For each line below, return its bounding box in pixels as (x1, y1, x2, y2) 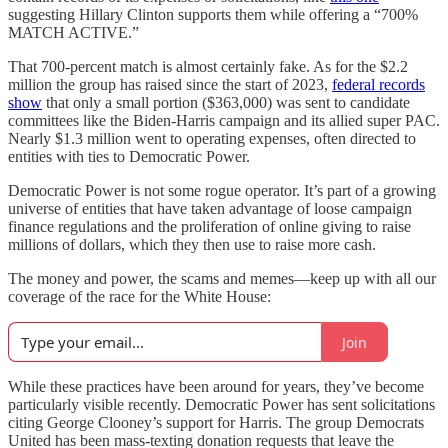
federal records (332, 76, 425, 93)
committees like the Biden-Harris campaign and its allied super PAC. (8, 112, 440, 129)
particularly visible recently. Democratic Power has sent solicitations (8, 396, 435, 413)
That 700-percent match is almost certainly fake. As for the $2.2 (8, 58, 408, 75)
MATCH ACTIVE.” (8, 24, 139, 41)
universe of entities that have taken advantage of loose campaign (8, 200, 412, 217)
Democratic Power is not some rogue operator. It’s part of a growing (8, 182, 436, 199)
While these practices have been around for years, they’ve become (8, 378, 424, 395)
